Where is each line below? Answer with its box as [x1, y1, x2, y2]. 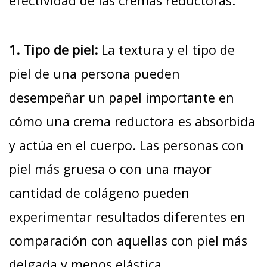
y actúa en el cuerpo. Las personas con [9, 136, 244, 154]
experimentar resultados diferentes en [9, 208, 246, 226]
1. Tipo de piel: [9, 41, 98, 59]
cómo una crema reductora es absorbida [9, 113, 255, 131]
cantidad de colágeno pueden [9, 184, 190, 202]
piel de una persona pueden [9, 65, 180, 83]
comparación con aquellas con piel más [9, 232, 247, 250]
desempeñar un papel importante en [9, 89, 234, 107]
